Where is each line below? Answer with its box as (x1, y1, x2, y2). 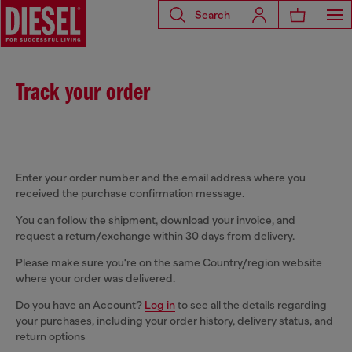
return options (16, 330, 86, 343)
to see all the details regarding (175, 299, 327, 311)
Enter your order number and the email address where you (16, 171, 306, 184)
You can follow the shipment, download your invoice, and (16, 214, 295, 226)
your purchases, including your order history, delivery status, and (16, 314, 333, 327)
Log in (145, 299, 175, 311)
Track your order (16, 81, 150, 106)
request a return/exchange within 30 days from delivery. (16, 229, 295, 242)
